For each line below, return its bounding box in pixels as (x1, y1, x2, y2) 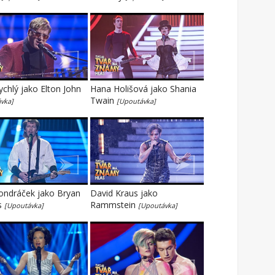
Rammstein (90, 199, 138, 211)
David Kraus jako (90, 187, 158, 199)
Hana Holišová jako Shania (90, 83, 196, 95)
